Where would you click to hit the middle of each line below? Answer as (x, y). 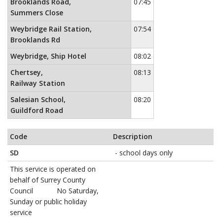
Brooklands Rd (35, 40)
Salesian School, (38, 100)
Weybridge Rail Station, (51, 29)
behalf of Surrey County (48, 180)
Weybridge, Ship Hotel (48, 56)
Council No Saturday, (54, 191)
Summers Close (37, 13)
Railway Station (38, 83)
